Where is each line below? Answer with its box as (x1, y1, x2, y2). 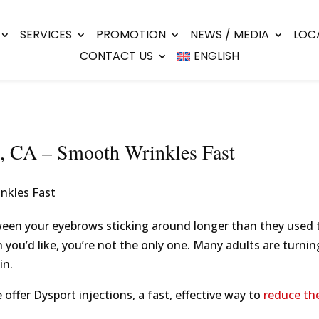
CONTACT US (80, 48, 154, 65)
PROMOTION (96, 26, 167, 43)
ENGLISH (193, 48, 239, 65)
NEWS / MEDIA (190, 26, 270, 43)
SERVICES (20, 26, 73, 43)
